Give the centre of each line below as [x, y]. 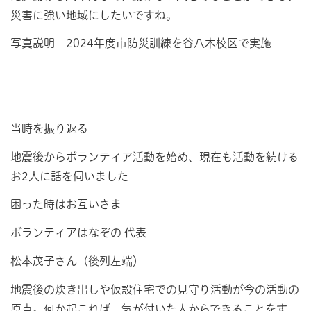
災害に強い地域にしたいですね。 [94, 15]
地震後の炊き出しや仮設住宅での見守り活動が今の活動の [155, 289]
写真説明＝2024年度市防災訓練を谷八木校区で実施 [141, 43]
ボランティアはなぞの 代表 [78, 233]
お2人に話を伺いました [69, 176]
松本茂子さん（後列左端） [77, 261]
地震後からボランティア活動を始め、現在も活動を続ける [154, 157]
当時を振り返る [55, 128]
